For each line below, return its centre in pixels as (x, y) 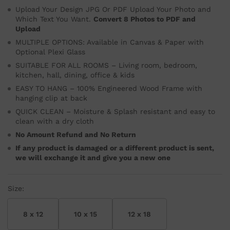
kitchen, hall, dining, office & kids (75, 75)
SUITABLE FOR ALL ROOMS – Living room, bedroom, (106, 65)
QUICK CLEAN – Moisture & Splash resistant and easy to (115, 111)
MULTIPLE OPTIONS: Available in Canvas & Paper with (110, 42)
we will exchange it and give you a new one (93, 158)
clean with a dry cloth (55, 121)
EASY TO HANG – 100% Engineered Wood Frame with (109, 88)
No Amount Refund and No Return (76, 135)
